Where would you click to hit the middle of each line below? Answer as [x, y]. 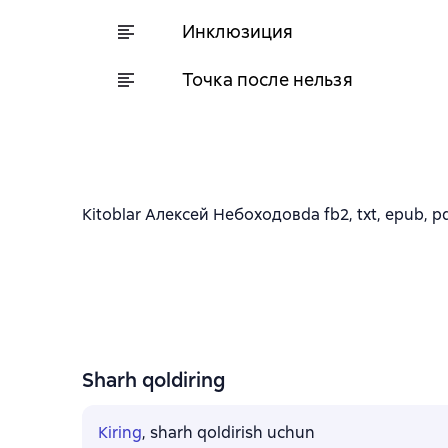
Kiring [120, 432]
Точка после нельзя [267, 79]
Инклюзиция [238, 31]
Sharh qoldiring [153, 380]
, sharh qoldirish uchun [228, 432]
